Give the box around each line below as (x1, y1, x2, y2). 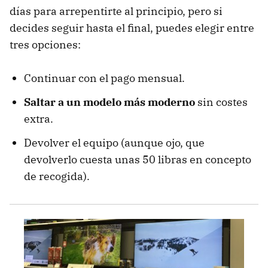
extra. (24, 112, 53, 126)
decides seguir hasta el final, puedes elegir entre (10, 21, 254, 35)
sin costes (195, 95, 248, 109)
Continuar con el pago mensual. (24, 71, 185, 86)
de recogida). (24, 169, 90, 184)
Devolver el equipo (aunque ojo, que (24, 136, 205, 150)
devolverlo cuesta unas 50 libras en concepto (24, 153, 251, 167)
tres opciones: (10, 38, 81, 52)
